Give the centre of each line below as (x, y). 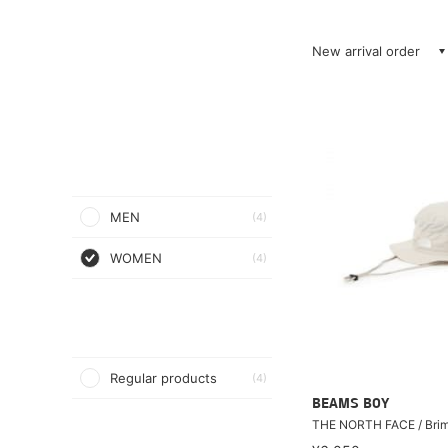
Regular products (163, 378)
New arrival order (366, 51)
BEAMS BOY (350, 404)
